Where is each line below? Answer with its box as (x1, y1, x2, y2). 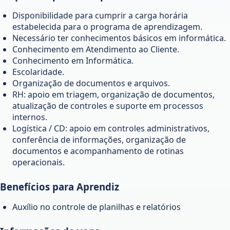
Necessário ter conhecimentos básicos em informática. (12, 32, 226, 44)
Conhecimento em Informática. (12, 54, 133, 66)
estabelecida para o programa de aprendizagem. (12, 21, 202, 32)
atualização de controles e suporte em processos (12, 100, 203, 111)
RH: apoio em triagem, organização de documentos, (12, 88, 215, 100)
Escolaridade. (12, 66, 64, 78)
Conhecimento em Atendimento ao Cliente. (12, 43, 179, 55)
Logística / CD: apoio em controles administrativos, (12, 122, 209, 134)
